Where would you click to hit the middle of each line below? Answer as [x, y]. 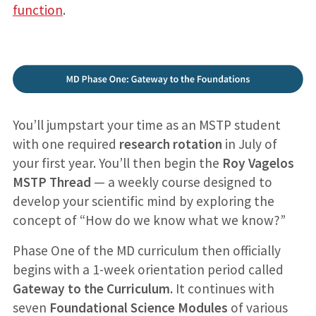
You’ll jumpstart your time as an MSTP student [146, 125]
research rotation [170, 144]
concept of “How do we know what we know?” [149, 220]
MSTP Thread [51, 182]
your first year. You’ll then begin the [117, 163]
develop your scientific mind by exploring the [143, 201]
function [37, 10]
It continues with [225, 289]
